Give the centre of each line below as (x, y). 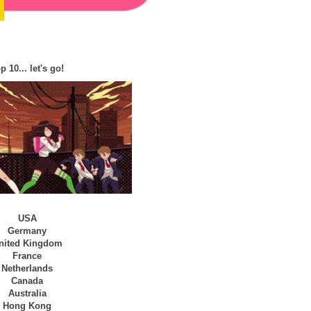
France (27, 255)
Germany (27, 230)
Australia (27, 293)
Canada (27, 280)
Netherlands (27, 268)
